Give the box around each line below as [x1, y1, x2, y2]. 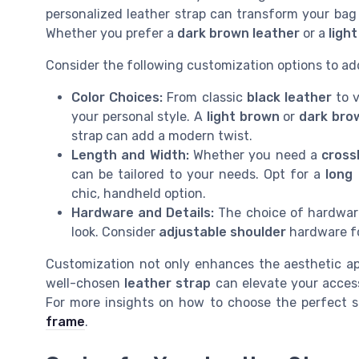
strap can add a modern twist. [71, 128, 252, 144]
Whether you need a [188, 147, 322, 163]
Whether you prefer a [46, 26, 177, 42]
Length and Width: [71, 147, 189, 163]
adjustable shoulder [159, 224, 286, 240]
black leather [246, 90, 332, 106]
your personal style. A [71, 109, 207, 125]
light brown [206, 109, 280, 125]
